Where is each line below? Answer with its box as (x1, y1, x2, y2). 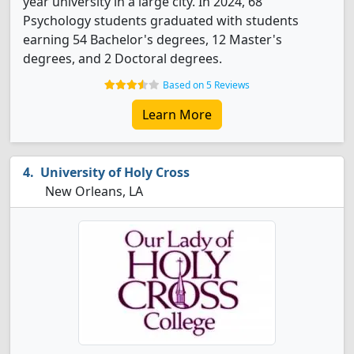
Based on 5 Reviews (163, 78, 250, 92)
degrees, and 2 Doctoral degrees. (23, 50, 222, 67)
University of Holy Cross (40, 164, 190, 181)
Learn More (142, 106, 212, 123)
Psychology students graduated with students (23, 12, 299, 29)
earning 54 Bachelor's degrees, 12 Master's (23, 31, 282, 48)
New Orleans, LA (42, 183, 143, 200)
